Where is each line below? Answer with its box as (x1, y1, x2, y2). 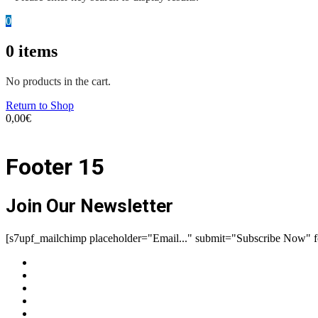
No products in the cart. (6, 75, 111, 87)
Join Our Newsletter (6, 195, 173, 217)
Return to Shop (6, 99, 74, 111)
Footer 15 (6, 153, 104, 180)
